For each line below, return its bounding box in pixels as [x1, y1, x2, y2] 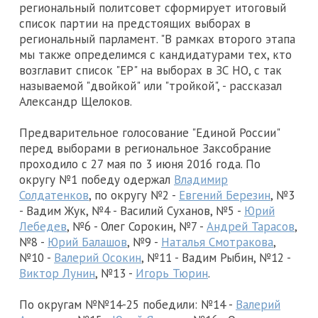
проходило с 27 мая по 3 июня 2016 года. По [19, 156, 261, 172]
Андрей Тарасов [207, 219, 295, 235]
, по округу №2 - [89, 187, 179, 204]
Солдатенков [19, 187, 89, 204]
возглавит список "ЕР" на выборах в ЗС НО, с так [19, 62, 282, 79]
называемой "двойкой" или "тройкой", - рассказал [19, 78, 282, 94]
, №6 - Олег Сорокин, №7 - [67, 219, 207, 235]
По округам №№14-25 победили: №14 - [19, 297, 236, 313]
